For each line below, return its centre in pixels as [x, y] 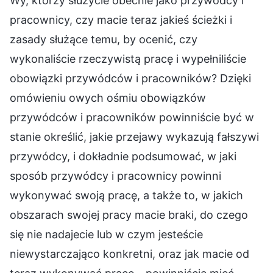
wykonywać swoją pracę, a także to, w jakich [126, 195]
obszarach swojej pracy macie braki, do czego [129, 214]
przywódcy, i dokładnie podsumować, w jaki [123, 156]
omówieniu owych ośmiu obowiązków [108, 97]
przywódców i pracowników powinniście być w [132, 117]
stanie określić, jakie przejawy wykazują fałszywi [134, 136]
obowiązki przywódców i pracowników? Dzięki [130, 78]
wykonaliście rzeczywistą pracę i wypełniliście [128, 58]
